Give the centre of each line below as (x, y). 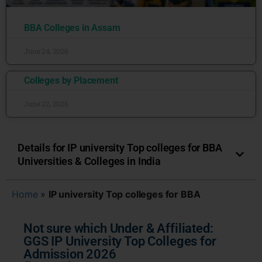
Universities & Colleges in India (89, 161)
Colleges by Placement (71, 80)
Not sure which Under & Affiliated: (118, 228)
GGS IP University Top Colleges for (120, 241)
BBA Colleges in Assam (72, 28)
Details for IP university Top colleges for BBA (120, 148)
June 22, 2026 (46, 104)
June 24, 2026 (46, 51)
